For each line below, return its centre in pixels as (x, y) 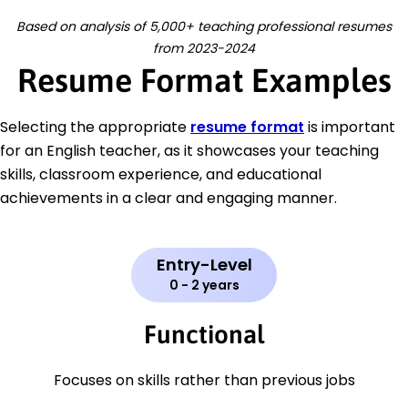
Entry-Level (204, 265)
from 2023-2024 (204, 49)
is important (350, 127)
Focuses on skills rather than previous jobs (204, 381)
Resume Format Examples (204, 81)
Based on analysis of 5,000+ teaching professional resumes (204, 27)
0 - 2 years (204, 286)
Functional (204, 335)
